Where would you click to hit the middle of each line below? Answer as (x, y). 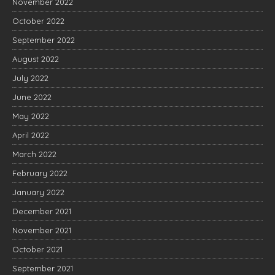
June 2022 (32, 97)
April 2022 (31, 135)
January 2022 (38, 192)
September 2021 (43, 268)
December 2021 (42, 211)
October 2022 (38, 21)
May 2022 (31, 116)
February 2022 (40, 173)
